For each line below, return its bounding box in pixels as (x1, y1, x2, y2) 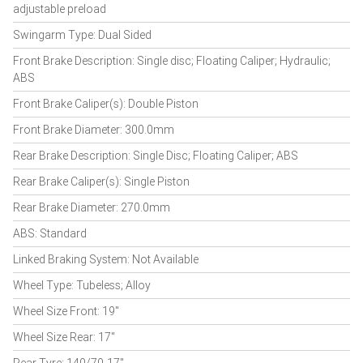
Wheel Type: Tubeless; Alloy (13, 278, 151, 293)
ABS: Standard (13, 226, 87, 241)
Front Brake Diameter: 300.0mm (13, 122, 174, 137)
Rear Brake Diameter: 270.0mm (13, 200, 170, 215)
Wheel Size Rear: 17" (13, 330, 115, 344)
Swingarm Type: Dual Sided (13, 28, 152, 42)
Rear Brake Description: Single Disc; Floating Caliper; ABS (13, 148, 298, 163)
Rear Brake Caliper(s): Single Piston (13, 174, 190, 189)
